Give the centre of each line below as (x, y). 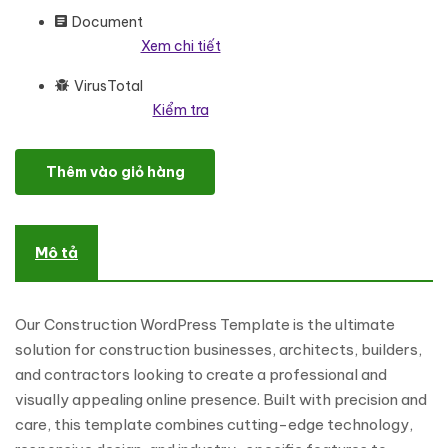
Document (107, 22)
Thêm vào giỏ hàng (115, 172)
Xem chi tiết (180, 46)
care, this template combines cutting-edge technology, (214, 424)
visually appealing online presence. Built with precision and (221, 399)
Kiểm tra (180, 110)
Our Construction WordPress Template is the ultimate (205, 324)
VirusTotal (108, 86)
